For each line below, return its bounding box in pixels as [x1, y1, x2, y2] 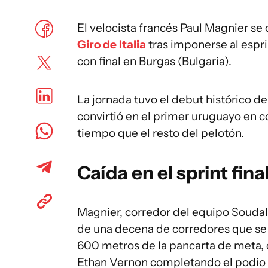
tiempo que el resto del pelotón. [77, 126, 244, 140]
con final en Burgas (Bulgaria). [77, 54, 232, 68]
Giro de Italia [77, 37, 146, 51]
